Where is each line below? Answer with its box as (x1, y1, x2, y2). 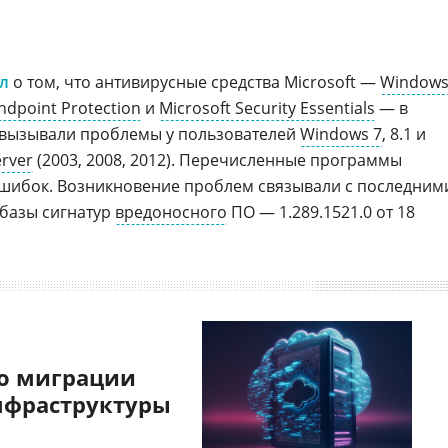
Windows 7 (300, 123, 382, 145)
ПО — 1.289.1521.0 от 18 (227, 201, 415, 223)
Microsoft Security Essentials (159, 97, 375, 119)
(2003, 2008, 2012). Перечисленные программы (33, 149, 402, 171)
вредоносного (115, 201, 227, 223)
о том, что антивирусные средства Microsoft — (9, 71, 380, 93)
